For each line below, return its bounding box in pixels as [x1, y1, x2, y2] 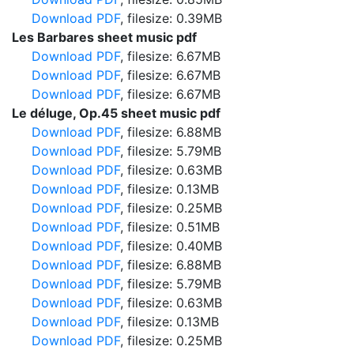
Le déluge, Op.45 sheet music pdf [12, 105, 220, 121]
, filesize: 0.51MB [120, 219, 220, 235]
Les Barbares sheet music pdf [12, 29, 197, 45]
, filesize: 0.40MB [120, 238, 222, 254]
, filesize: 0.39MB [120, 10, 222, 26]
